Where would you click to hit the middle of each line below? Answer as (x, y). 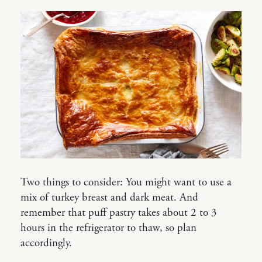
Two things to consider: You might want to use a (126, 182)
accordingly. (46, 243)
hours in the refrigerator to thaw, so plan (108, 228)
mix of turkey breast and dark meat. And (109, 197)
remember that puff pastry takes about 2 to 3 (119, 213)
